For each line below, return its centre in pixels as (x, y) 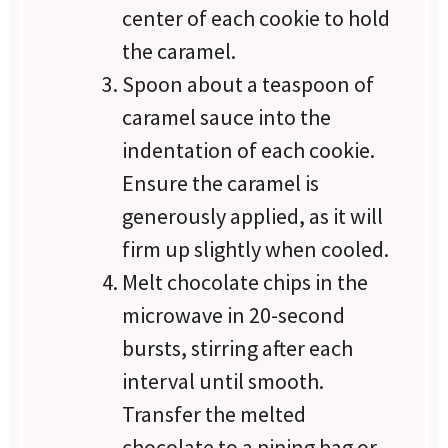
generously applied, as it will (253, 216)
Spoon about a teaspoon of (248, 84)
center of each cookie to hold (256, 18)
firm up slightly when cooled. (256, 249)
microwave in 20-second (234, 315)
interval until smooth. (223, 381)
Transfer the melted (214, 414)
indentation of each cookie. (249, 150)
